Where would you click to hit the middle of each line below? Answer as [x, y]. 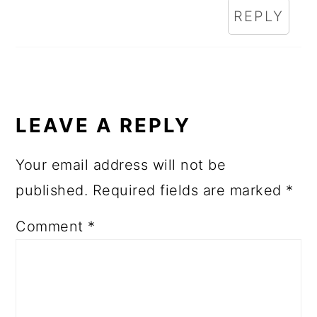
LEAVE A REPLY [104, 125]
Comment [52, 226]
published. [52, 190]
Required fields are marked [189, 190]
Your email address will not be [121, 165]
